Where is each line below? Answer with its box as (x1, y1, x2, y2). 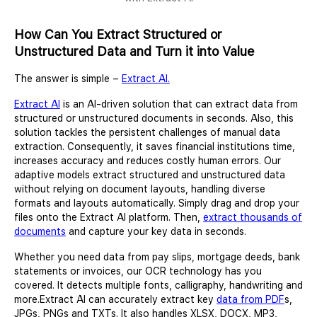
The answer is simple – (14, 72, 122, 84)
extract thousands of (203, 211, 302, 223)
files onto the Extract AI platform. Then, (14, 211, 203, 223)
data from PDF (217, 293, 284, 305)
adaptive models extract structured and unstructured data (14, 168, 285, 180)
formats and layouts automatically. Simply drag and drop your (14, 197, 299, 209)
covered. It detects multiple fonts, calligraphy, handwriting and (14, 279, 303, 291)
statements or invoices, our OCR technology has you (14, 265, 262, 277)
